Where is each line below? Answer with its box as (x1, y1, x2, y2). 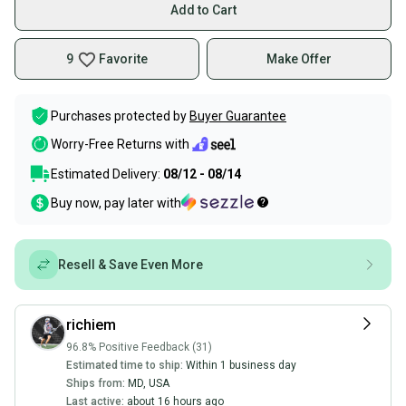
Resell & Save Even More (58, 257, 203, 272)
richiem (66, 316, 116, 333)
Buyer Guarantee (189, 109, 286, 123)
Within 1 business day (186, 359, 296, 372)
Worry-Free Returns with (51, 137, 189, 152)
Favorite (99, 52, 148, 66)
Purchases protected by (51, 109, 187, 123)
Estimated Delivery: (51, 167, 163, 181)
